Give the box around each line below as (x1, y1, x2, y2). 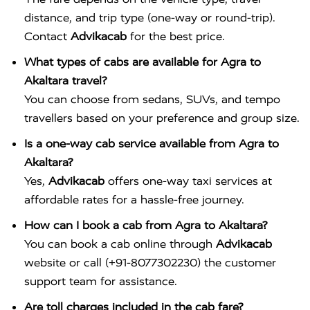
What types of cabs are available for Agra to (24, 55, 261, 69)
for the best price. (127, 30, 225, 43)
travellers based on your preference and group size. (24, 111, 300, 125)
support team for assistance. (24, 275, 177, 288)
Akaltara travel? (24, 74, 107, 87)
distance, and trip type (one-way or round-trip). (24, 11, 275, 24)
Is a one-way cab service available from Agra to (24, 137, 279, 150)
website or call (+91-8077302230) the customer (24, 256, 276, 269)
